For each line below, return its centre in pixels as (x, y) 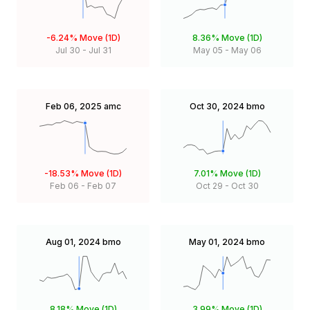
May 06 (246, 50)
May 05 (208, 50)
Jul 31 (100, 50)
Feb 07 (102, 185)
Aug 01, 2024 (73, 241)
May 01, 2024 (217, 241)
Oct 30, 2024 (217, 106)
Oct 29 (209, 185)
